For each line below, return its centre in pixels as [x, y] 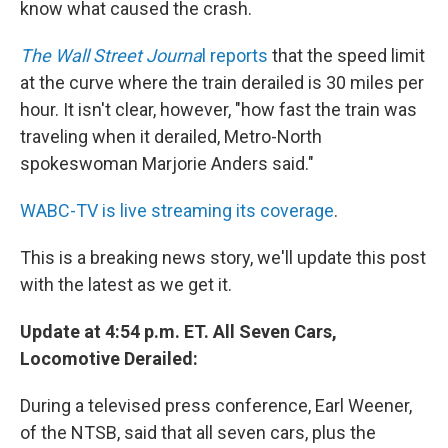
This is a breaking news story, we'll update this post [223, 258]
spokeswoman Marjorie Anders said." [167, 164]
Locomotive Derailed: [109, 359]
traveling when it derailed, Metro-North [171, 137]
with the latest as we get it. [126, 285]
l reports [235, 56]
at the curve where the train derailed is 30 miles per [222, 83]
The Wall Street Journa [111, 56]
